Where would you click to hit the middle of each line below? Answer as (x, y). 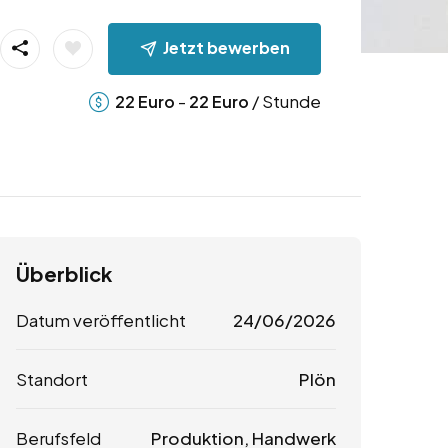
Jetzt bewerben (226, 47)
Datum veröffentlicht (101, 320)
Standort (52, 379)
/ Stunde (284, 100)
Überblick (64, 274)
